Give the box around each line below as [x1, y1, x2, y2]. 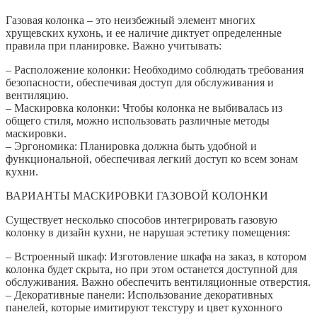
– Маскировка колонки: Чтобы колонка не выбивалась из [6, 101, 282, 114]
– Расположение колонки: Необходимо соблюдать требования [6, 63, 304, 76]
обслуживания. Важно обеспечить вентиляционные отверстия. [6, 275, 311, 288]
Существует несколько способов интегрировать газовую [6, 213, 277, 226]
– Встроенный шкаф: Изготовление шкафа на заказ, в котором [6, 250, 306, 263]
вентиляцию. [6, 88, 69, 101]
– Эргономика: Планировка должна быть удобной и [6, 139, 257, 152]
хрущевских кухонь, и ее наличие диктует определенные [6, 26, 282, 39]
